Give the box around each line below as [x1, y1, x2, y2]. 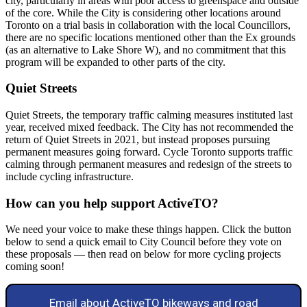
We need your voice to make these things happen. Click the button [5, 223, 291, 236]
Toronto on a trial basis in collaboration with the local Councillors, [5, 19, 291, 31]
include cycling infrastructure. [5, 171, 134, 183]
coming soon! [5, 260, 64, 273]
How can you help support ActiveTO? [5, 195, 219, 210]
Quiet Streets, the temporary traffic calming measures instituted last [5, 109, 293, 121]
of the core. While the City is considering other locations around [5, 6, 281, 19]
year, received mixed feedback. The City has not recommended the [5, 121, 293, 134]
